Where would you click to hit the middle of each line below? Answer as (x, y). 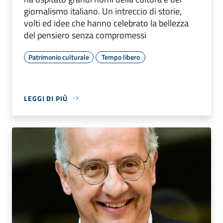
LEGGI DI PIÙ (46, 98)
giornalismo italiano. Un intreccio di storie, (103, 11)
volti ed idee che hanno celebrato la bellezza (106, 23)
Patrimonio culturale (59, 57)
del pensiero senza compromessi (85, 35)
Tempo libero (120, 57)
